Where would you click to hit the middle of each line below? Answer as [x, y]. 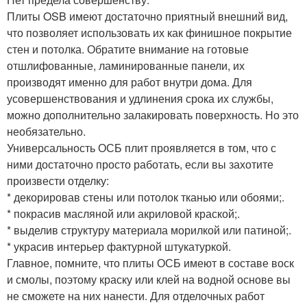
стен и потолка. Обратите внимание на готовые [128, 49]
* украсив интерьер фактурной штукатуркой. [119, 246]
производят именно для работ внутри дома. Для [130, 82]
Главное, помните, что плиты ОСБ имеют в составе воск [150, 262]
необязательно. [46, 131]
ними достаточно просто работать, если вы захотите [140, 164]
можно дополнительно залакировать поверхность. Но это [153, 114]
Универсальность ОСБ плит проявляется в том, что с [142, 147]
